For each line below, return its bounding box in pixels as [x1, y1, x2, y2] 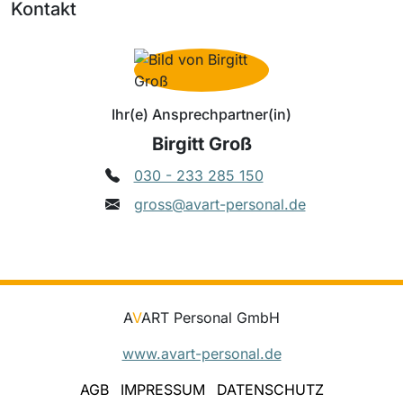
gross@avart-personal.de [133, 194, 306, 213]
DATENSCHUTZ [216, 380, 324, 399]
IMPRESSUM [120, 380, 205, 399]
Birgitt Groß [151, 132, 252, 155]
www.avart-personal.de [121, 344, 282, 363]
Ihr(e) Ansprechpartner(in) [112, 104, 291, 123]
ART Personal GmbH [141, 308, 280, 327]
